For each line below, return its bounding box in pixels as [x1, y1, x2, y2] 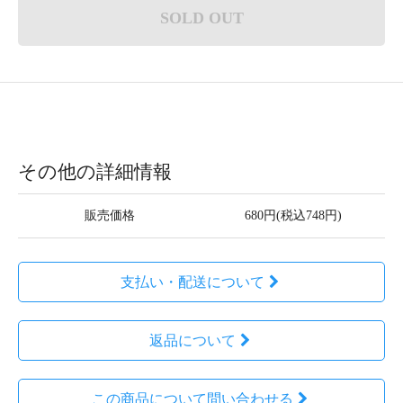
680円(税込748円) [245, 209, 342, 222]
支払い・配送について [120, 274, 264, 290]
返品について [148, 333, 236, 348]
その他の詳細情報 [18, 162, 172, 182]
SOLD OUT [159, 9, 244, 27]
